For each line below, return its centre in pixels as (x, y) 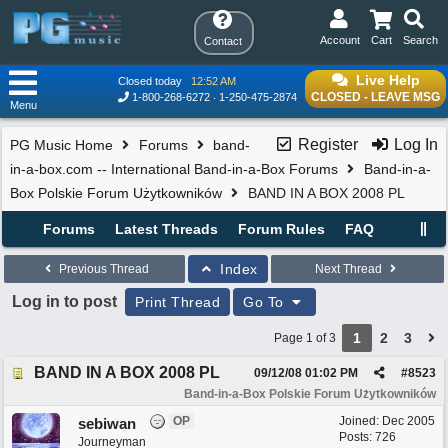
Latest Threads (166, 229)
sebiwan (107, 423)
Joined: (360, 421)
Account (340, 40)
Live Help (387, 80)
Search (420, 40)
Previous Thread (102, 269)
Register (326, 144)
